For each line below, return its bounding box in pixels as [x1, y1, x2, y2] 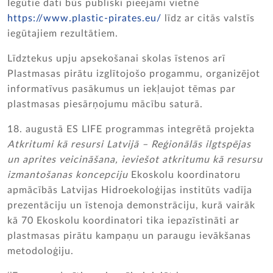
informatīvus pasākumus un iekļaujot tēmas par [7, 84, 236, 94]
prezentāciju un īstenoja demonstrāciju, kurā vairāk [7, 200, 255, 210]
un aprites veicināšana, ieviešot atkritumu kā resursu [7, 155, 263, 165]
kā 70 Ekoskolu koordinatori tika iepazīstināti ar [7, 216, 239, 225]
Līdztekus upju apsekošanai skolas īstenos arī [7, 54, 225, 63]
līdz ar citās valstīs [161, 13, 255, 23]
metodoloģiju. [7, 246, 74, 256]
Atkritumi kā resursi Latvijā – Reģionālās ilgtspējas [7, 140, 251, 149]
